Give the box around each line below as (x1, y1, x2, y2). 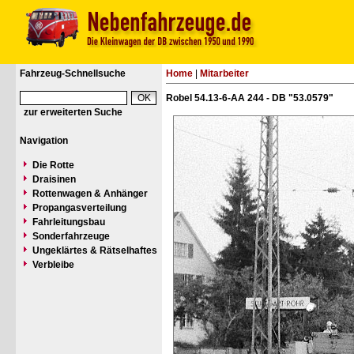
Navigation (20, 135, 68, 146)
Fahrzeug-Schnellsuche (20, 68, 126, 79)
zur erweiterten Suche (24, 107, 122, 118)
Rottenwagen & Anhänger (32, 188, 148, 199)
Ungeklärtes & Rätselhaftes (32, 245, 157, 256)
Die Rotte (32, 160, 74, 171)
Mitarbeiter (200, 68, 249, 79)
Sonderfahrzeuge (32, 231, 110, 242)
